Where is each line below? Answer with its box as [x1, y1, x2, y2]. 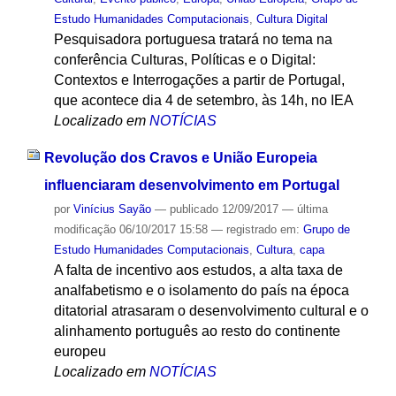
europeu [53, 344, 106, 360]
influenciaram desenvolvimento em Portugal [43, 178, 339, 194]
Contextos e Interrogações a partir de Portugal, [53, 72, 345, 88]
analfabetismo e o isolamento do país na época [53, 283, 349, 299]
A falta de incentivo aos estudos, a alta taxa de [53, 263, 343, 278]
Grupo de [302, 223, 350, 237]
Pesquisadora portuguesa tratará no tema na [53, 31, 332, 47]
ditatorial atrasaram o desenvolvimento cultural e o [53, 303, 369, 319]
